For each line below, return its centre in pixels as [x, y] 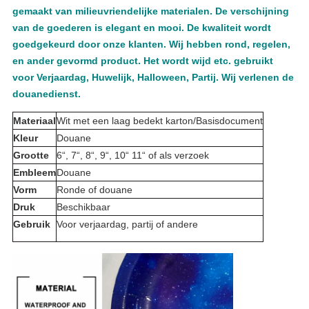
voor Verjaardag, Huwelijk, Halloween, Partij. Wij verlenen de [153, 78]
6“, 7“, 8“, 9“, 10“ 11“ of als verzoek [132, 156]
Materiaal [34, 121]
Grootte [31, 156]
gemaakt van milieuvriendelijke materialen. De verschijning [150, 11]
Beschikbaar [83, 207]
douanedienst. [46, 94]
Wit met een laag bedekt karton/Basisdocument [159, 121]
